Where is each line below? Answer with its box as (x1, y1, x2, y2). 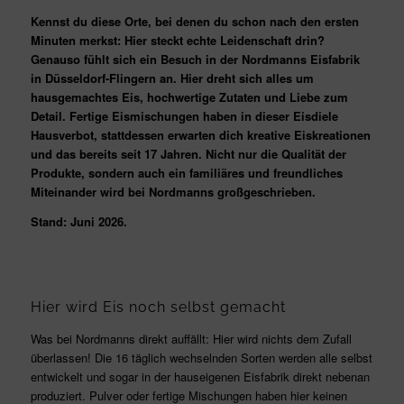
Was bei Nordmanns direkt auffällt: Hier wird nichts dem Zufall (30, 329, 352, 347)
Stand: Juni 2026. (30, 212, 127, 230)
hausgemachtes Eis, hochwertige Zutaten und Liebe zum (30, 88, 348, 106)
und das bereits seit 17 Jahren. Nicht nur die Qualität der (30, 145, 346, 163)
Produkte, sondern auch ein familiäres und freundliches (30, 164, 343, 182)
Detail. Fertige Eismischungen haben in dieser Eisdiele (30, 107, 338, 125)
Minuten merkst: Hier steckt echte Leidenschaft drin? (30, 32, 325, 50)
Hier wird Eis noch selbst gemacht (30, 298, 286, 316)
